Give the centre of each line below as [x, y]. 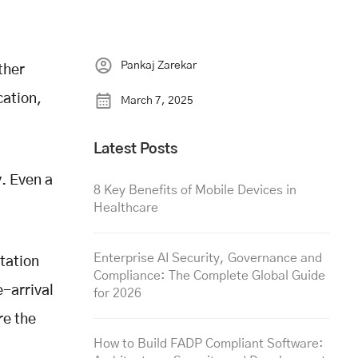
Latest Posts [135, 150]
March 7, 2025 [157, 101]
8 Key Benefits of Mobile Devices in [195, 191]
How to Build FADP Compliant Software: [209, 344]
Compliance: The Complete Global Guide [209, 276]
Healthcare [126, 208]
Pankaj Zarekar [159, 66]
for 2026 [117, 294]
